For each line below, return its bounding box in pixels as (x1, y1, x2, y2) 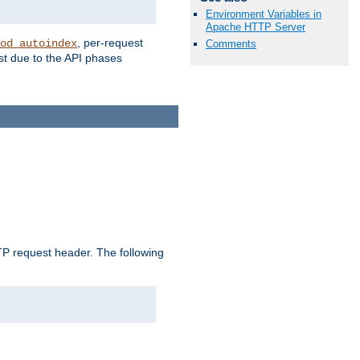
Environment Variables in (206, 7, 321, 20)
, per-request (77, 36, 143, 50)
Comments (206, 37, 256, 50)
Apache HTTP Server (206, 20, 305, 33)
